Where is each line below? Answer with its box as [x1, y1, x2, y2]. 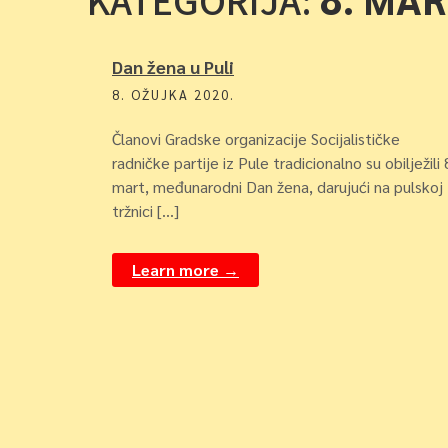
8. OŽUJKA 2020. [112, 86, 235, 103]
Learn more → [132, 259, 239, 280]
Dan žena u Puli [112, 55, 234, 78]
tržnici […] [112, 200, 179, 221]
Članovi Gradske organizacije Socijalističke [112, 128, 400, 149]
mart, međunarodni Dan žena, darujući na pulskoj [112, 176, 443, 197]
